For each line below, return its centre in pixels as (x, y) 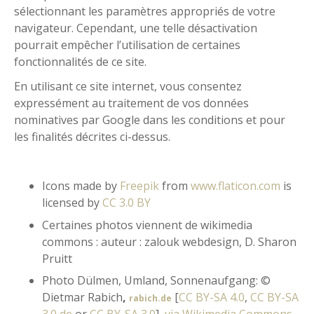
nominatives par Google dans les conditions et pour (150, 120)
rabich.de (150, 298)
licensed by (72, 203)
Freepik (139, 186)
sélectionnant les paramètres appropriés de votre (145, 11)
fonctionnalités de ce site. (80, 61)
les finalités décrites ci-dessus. (92, 136)
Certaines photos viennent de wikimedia (147, 225)
